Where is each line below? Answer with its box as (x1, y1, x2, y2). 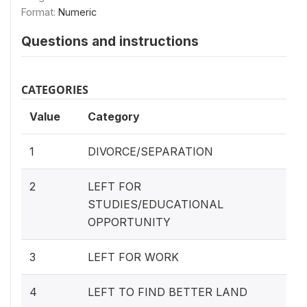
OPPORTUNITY (88, 214, 171, 229)
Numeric (58, 5, 97, 18)
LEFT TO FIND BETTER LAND (88, 284, 247, 299)
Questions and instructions (21, 32, 199, 49)
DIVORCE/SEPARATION (88, 144, 213, 158)
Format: (21, 5, 58, 18)
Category (88, 109, 140, 123)
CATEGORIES (21, 82, 88, 97)
